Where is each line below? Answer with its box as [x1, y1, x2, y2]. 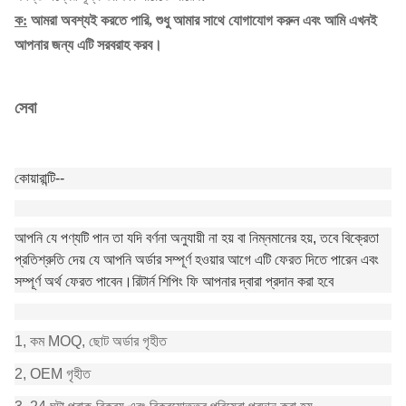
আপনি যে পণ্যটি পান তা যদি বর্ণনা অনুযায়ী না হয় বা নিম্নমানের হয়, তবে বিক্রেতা [14, 230, 379, 246]
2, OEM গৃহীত [14, 366, 91, 382]
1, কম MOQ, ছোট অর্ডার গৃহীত [14, 333, 167, 350]
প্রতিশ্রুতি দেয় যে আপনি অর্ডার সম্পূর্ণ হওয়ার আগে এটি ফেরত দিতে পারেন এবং [14, 252, 379, 268]
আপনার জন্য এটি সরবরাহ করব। [14, 37, 162, 53]
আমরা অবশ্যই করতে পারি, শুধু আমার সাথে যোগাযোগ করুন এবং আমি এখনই [31, 13, 377, 29]
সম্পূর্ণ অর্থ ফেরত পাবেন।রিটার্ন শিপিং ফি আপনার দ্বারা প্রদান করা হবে [14, 274, 333, 290]
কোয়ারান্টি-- [14, 170, 64, 187]
